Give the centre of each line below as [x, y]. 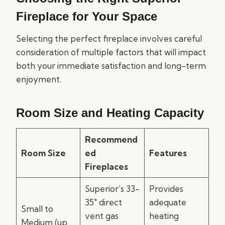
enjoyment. [39, 79]
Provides [166, 189]
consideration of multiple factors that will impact [111, 52]
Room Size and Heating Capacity [110, 113]
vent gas [101, 216]
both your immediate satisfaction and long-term [111, 66]
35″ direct [103, 202]
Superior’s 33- [112, 189]
